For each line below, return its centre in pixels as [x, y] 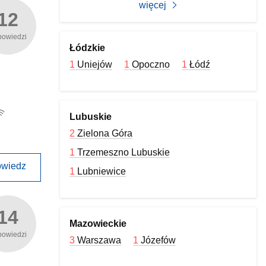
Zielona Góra [105, 133]
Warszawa [99, 240]
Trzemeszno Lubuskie [124, 152]
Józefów [159, 240]
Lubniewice [102, 171]
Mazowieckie [98, 224]
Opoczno [151, 64]
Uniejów [95, 64]
